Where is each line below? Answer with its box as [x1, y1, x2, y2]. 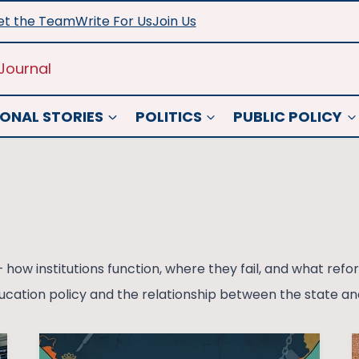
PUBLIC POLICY [233, 106, 343, 127]
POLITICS [135, 106, 202, 127]
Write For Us [75, 12, 152, 30]
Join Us [151, 12, 196, 30]
